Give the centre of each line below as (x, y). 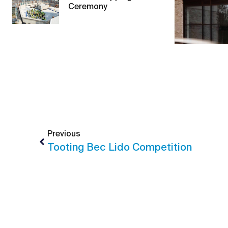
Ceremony (88, 7)
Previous (64, 134)
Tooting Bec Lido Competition (120, 148)
